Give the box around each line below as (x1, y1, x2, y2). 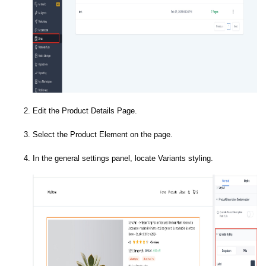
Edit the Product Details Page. (33, 106, 137, 115)
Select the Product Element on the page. (33, 129, 173, 139)
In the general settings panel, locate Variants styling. (33, 153, 213, 163)
